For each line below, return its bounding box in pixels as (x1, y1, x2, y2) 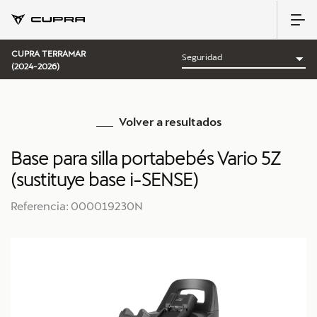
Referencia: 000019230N (11, 199, 143, 212)
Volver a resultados (118, 115, 221, 128)
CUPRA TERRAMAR (11, 48, 86, 58)
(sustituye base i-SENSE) (11, 168, 198, 190)
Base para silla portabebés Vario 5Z (11, 147, 281, 168)
